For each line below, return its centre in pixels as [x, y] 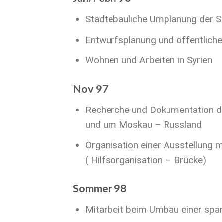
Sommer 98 [100, 189]
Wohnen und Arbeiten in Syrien [148, 60]
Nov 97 [91, 89]
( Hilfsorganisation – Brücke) [145, 160]
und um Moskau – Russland [143, 124]
